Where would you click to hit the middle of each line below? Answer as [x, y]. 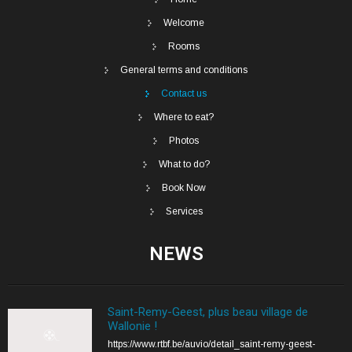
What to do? [184, 164]
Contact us [184, 93]
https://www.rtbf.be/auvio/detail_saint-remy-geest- [211, 345]
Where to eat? [184, 117]
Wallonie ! [132, 326]
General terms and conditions [184, 70]
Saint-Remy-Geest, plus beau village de [208, 312]
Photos [184, 140]
